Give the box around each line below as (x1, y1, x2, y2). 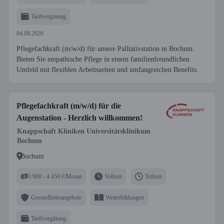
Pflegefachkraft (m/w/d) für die (16, 101, 121, 110)
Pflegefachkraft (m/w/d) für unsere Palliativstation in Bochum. (16, 45, 194, 52)
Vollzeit (104, 172, 122, 180)
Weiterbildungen (105, 193, 144, 201)
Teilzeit (145, 172, 161, 180)
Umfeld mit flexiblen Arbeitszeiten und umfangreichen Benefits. (16, 66, 198, 73)
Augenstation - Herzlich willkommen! (16, 113, 142, 122)
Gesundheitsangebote (31, 193, 81, 201)
